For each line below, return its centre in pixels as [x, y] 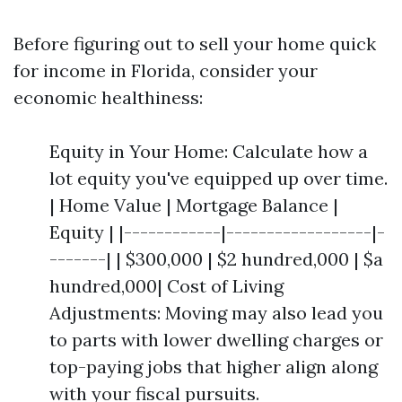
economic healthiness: [108, 97]
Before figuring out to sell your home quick [195, 44]
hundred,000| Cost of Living [166, 286]
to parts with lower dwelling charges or [216, 340]
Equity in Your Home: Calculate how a [209, 151]
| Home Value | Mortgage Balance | [194, 205]
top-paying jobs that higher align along [214, 367]
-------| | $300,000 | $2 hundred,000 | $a [216, 259]
